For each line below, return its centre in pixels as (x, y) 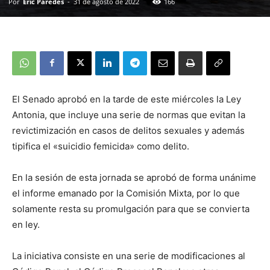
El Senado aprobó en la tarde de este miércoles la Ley (127, 99)
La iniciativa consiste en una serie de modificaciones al (129, 256)
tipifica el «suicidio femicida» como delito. (101, 146)
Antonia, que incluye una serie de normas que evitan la (129, 115)
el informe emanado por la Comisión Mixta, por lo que (126, 193)
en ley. (26, 224)
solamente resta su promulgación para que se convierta (131, 209)
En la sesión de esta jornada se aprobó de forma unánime (134, 177)
